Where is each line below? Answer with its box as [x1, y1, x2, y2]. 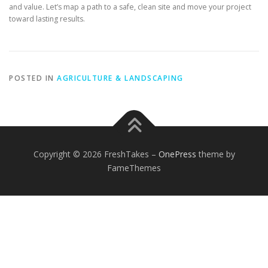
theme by [196, 148, 235, 160]
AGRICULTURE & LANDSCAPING [57, 72, 184, 83]
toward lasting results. [9, 13, 85, 24]
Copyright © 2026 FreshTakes [33, 148, 151, 160]
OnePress [158, 148, 196, 160]
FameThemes [107, 162, 161, 173]
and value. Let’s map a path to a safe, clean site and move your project [9, 1, 251, 12]
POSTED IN [9, 72, 57, 83]
